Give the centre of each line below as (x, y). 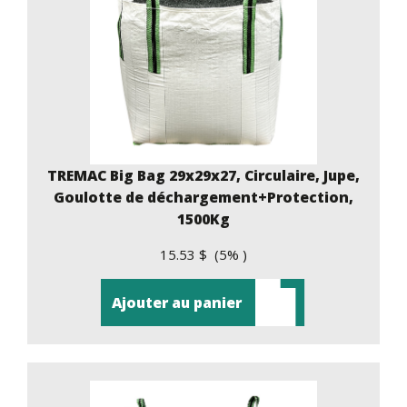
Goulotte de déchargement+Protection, (203, 197)
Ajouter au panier (176, 302)
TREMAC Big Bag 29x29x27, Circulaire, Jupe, (203, 175)
